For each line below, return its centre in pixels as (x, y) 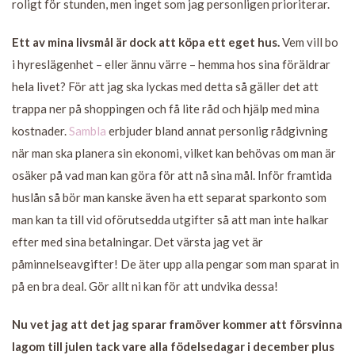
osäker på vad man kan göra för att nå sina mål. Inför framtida (172, 175)
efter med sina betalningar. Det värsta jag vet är (137, 241)
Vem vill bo (309, 42)
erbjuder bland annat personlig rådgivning (217, 130)
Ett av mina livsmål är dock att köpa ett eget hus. (146, 42)
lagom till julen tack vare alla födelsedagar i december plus (173, 346)
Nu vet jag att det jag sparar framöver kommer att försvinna (177, 324)
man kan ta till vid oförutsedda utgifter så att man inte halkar (170, 219)
